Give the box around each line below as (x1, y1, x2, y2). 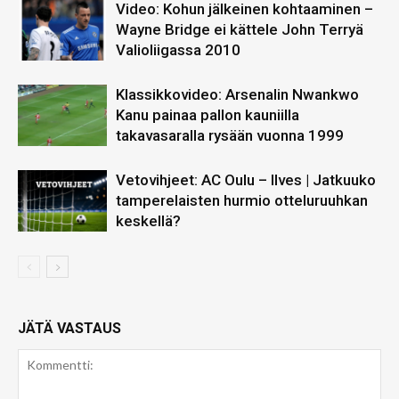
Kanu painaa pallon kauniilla (116, 105, 299, 124)
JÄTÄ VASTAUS (18, 319, 121, 337)
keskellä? (116, 211, 181, 230)
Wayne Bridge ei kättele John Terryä (116, 20, 363, 38)
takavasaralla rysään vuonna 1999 (116, 126, 344, 144)
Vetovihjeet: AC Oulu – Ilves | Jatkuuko (116, 170, 376, 189)
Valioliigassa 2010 (116, 40, 240, 59)
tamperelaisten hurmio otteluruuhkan (116, 191, 368, 209)
